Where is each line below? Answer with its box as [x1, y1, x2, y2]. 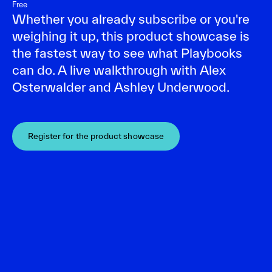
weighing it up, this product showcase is [12, 28, 250, 43]
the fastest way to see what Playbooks [12, 45, 242, 60]
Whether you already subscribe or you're [12, 11, 250, 26]
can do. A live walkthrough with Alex [12, 62, 226, 77]
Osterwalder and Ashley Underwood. [12, 79, 229, 94]
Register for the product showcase [28, 131, 165, 141]
